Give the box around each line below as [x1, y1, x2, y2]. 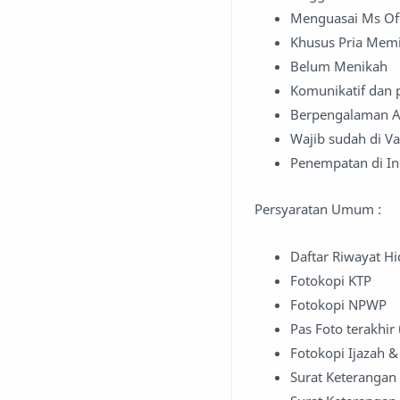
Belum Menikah [290, 56, 387, 75]
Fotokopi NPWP [290, 295, 387, 313]
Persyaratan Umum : [254, 200, 381, 219]
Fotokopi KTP [290, 271, 371, 289]
